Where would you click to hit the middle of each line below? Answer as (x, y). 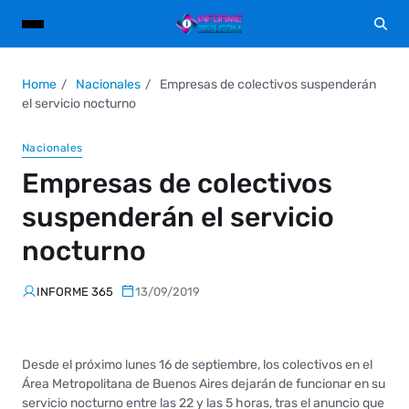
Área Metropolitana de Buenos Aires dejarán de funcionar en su (204, 383)
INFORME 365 (75, 291)
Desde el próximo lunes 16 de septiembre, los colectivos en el (197, 364)
